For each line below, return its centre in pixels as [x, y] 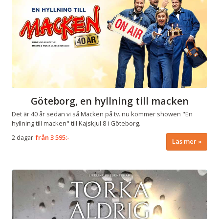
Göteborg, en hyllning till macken [109, 101]
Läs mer [184, 142]
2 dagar [22, 137]
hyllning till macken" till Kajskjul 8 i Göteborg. [76, 123]
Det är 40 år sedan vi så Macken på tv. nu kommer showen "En [102, 114]
